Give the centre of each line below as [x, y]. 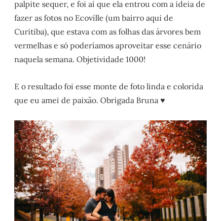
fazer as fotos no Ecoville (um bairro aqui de [94, 18]
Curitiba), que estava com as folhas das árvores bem [108, 31]
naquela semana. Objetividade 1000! [80, 59]
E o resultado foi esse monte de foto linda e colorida [109, 86]
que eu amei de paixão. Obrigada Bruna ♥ [90, 100]
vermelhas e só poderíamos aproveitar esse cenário [108, 45]
